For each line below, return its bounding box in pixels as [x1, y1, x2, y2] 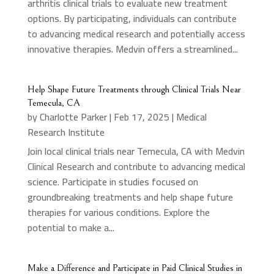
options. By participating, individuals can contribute [27, 9, 237, 28]
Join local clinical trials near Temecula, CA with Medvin [27, 141, 245, 160]
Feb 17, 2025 [113, 107, 169, 126]
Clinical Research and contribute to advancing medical [27, 157, 245, 176]
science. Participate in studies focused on [27, 172, 198, 191]
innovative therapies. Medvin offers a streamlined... [27, 39, 238, 58]
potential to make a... [27, 218, 114, 237]
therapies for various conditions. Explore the [27, 202, 210, 221]
